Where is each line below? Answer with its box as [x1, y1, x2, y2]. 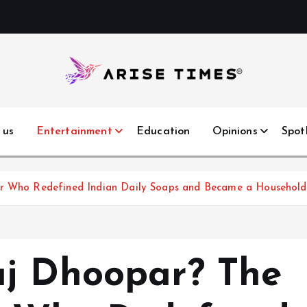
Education [136, 126, 191, 137]
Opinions [212, 126, 258, 137]
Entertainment [36, 126, 112, 137]
